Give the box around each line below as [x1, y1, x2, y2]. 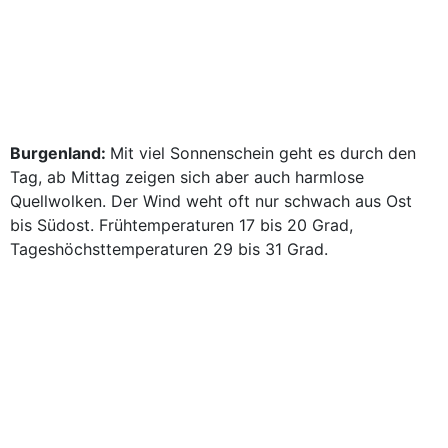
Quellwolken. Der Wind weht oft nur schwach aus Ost [10, 191, 412, 211]
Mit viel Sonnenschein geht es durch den [110, 143, 416, 163]
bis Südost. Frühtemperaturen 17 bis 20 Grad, [10, 215, 353, 235]
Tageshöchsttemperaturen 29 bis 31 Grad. [10, 239, 328, 259]
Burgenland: [10, 143, 110, 163]
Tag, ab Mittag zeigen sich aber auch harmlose [10, 167, 364, 187]
